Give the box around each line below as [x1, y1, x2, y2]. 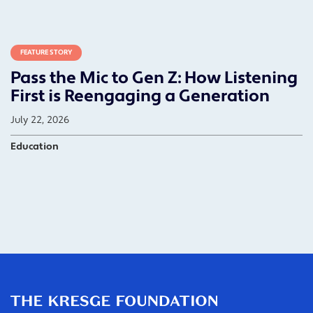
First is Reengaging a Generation [10, 85, 270, 107]
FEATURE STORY [20, 48, 72, 57]
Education [10, 140, 59, 153]
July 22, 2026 [10, 114, 69, 126]
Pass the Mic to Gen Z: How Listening [10, 67, 298, 89]
